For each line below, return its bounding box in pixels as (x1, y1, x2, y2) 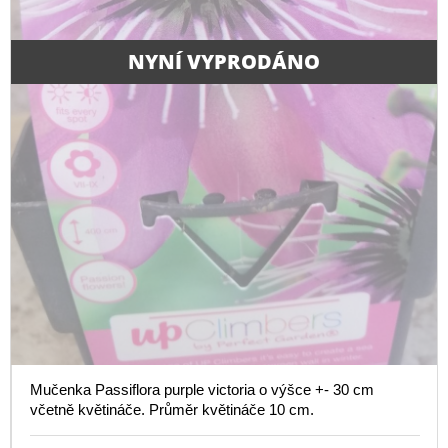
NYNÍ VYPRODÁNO (128, 47, 320, 75)
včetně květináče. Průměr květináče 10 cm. (30, 400, 314, 418)
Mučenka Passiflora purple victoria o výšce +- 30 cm (30, 380, 374, 398)
